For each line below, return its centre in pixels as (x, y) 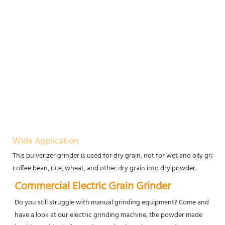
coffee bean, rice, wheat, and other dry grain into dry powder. (104, 168)
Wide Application (46, 141)
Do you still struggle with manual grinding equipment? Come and (112, 202)
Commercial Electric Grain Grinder (93, 186)
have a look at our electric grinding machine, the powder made (108, 215)
